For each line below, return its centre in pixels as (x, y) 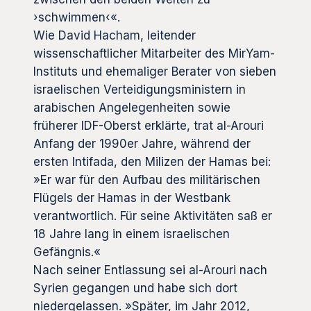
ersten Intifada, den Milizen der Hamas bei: (152, 161)
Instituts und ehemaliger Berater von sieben (155, 71)
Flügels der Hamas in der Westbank (132, 197)
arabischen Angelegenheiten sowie (132, 107)
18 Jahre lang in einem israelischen (132, 234)
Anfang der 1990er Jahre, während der (142, 143)
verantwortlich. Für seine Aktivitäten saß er (153, 216)
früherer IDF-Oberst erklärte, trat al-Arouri (149, 125)
